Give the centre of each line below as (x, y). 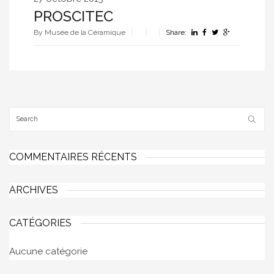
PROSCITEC (73, 17)
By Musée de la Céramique (80, 33)
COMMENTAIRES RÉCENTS (73, 157)
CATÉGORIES (40, 223)
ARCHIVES (34, 190)
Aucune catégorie (48, 252)
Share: (177, 33)
